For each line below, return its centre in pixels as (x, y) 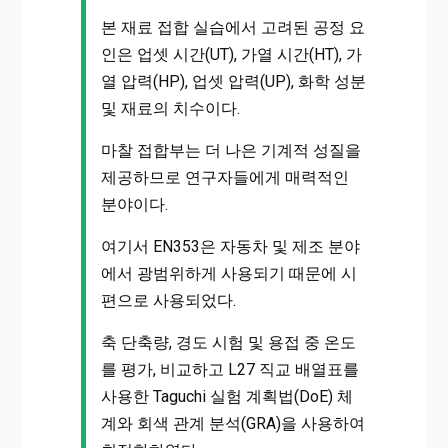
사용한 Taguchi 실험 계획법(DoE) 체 (226, 396)
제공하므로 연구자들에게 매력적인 (224, 177)
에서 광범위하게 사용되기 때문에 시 (228, 273)
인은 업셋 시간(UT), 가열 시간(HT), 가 (231, 54)
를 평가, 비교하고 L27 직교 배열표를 (229, 369)
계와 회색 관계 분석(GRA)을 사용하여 (232, 423)
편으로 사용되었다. (168, 300)
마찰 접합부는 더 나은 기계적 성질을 (230, 150)
